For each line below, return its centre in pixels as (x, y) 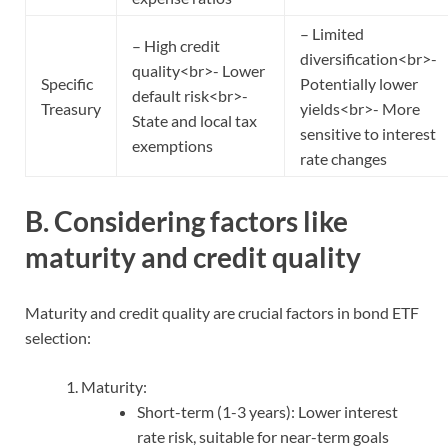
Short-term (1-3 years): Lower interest (267, 411)
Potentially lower (359, 84)
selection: (58, 337)
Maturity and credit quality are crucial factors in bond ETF (222, 312)
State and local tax (194, 121)
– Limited (332, 34)
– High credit (176, 46)
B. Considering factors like (186, 220)
